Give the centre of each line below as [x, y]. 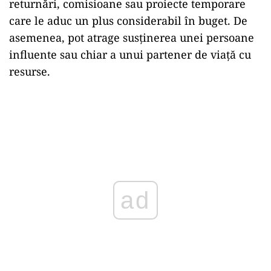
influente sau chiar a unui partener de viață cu [130, 54]
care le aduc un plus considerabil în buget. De [128, 21]
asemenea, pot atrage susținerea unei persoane [132, 38]
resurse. [30, 71]
